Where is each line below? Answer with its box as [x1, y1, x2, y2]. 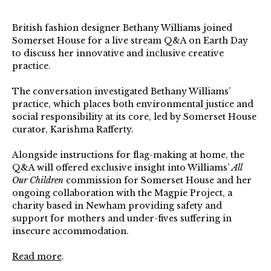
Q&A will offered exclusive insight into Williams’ [12, 162, 232, 173]
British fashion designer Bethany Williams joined [12, 22, 232, 33]
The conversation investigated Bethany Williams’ [12, 85, 230, 97]
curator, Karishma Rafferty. [12, 123, 134, 135]
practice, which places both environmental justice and [12, 98, 253, 109]
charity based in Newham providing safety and [12, 200, 222, 211]
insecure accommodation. [12, 225, 129, 237]
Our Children [12, 174, 66, 186]
